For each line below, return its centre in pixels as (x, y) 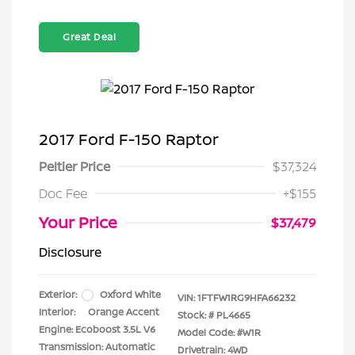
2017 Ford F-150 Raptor (129, 139)
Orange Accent (124, 312)
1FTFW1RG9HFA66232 (246, 298)
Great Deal (89, 37)
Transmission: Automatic (97, 347)
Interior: (57, 312)
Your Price (78, 222)
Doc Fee (63, 193)
